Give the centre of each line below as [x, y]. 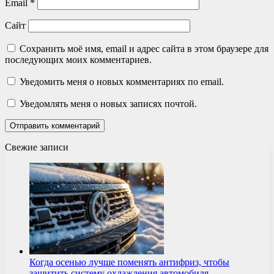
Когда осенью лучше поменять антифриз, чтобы [129, 262]
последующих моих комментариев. [78, 59]
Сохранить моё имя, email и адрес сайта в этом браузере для [144, 48]
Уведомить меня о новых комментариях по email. [122, 81]
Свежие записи [37, 147]
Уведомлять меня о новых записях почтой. [108, 103]
